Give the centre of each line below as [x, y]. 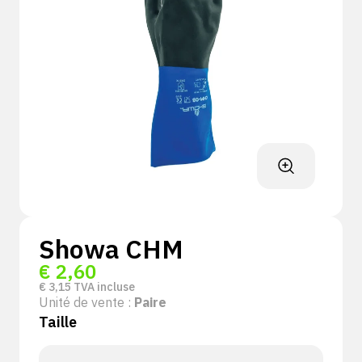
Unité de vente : [86, 302]
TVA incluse [103, 287]
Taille [58, 322]
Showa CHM [111, 249]
